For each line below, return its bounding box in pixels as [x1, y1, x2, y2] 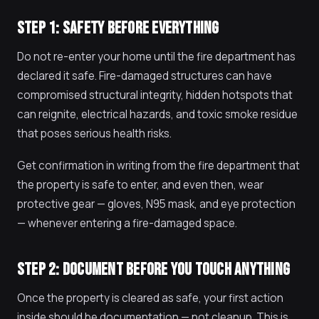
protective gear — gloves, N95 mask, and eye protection [17, 197, 296, 211]
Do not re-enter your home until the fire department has [17, 49, 296, 64]
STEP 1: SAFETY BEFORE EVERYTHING [17, 18, 219, 38]
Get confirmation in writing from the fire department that [17, 158, 300, 173]
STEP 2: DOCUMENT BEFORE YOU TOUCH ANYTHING [17, 259, 291, 280]
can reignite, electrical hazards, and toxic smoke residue [17, 107, 298, 122]
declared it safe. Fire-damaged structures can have [17, 68, 272, 83]
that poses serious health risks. [17, 126, 172, 141]
